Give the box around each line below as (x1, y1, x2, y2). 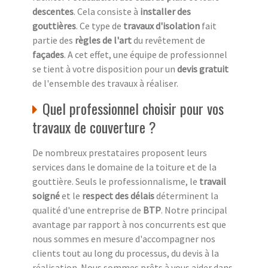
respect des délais (82, 190, 154, 202)
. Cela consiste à (74, 5, 140, 18)
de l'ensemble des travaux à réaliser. (32, 77, 178, 90)
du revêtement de (133, 34, 205, 47)
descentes (32, 5, 74, 18)
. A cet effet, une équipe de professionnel (64, 48, 227, 61)
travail (199, 175, 226, 188)
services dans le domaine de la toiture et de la (32, 161, 217, 173)
